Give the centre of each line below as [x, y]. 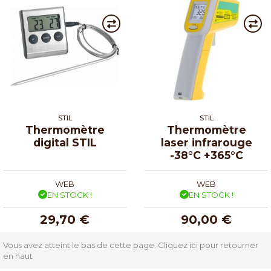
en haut [18, 256]
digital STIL [65, 142]
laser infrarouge [206, 142]
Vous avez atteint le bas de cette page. [80, 245]
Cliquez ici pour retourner [208, 245]
